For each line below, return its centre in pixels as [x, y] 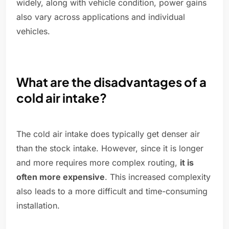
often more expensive [61, 177]
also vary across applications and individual [101, 17]
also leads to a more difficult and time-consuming [112, 191]
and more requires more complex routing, [98, 163]
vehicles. [33, 31]
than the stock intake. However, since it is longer [110, 148]
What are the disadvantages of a [111, 82]
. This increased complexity [158, 177]
